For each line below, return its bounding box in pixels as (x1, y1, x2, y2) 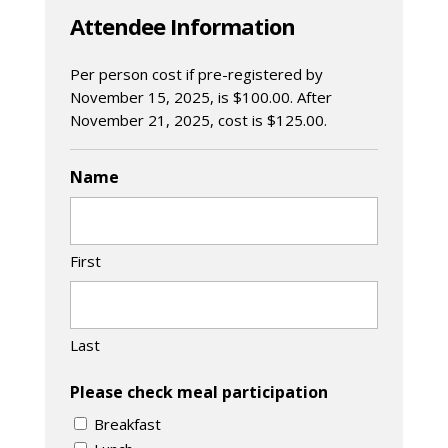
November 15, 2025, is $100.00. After (69, 86, 332, 107)
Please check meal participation (69, 380, 328, 403)
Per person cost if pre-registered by (69, 63, 323, 84)
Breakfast (93, 414, 161, 435)
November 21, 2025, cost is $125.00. (69, 109, 327, 130)
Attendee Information (69, 10, 295, 41)
